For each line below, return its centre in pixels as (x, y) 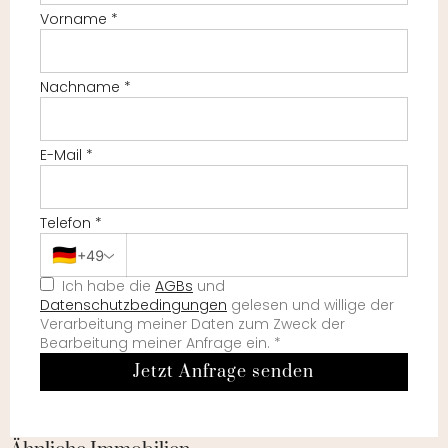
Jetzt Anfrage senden (224, 372)
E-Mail (63, 155)
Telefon (67, 223)
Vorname (75, 19)
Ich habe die (104, 286)
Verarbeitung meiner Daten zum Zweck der (192, 324)
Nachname (82, 87)
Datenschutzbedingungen (133, 305)
